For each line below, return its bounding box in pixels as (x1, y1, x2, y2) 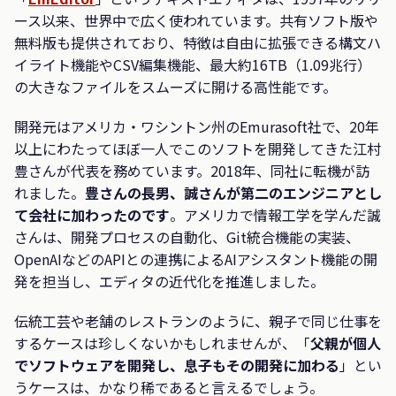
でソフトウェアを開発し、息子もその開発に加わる (14, 354, 339, 376)
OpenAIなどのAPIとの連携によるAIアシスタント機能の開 (14, 247, 377, 270)
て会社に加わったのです (14, 203, 170, 225)
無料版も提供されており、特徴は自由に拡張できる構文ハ (14, 31, 381, 53)
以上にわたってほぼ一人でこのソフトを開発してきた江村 (14, 137, 381, 159)
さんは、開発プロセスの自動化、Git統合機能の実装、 (14, 225, 360, 247)
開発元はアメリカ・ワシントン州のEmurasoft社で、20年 (14, 115, 379, 137)
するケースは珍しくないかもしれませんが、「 (14, 331, 310, 354)
